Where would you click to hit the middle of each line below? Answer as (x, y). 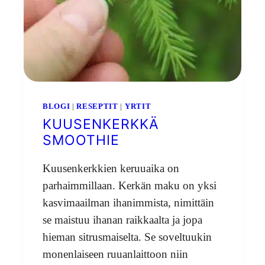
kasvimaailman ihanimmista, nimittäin (128, 202)
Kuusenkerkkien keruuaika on (111, 168)
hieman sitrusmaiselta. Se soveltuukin (127, 237)
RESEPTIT (97, 106)
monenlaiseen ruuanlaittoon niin (115, 254)
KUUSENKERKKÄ (101, 124)
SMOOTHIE (81, 140)
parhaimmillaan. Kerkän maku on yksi (130, 185)
